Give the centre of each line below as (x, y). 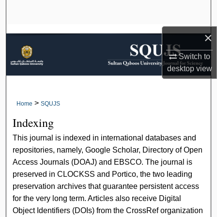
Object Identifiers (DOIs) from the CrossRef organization (108, 211)
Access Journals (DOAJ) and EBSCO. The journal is (103, 162)
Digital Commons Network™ (112, 108)
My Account (108, 59)
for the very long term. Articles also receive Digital (97, 199)
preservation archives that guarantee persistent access (106, 186)
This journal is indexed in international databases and (105, 138)
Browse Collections (108, 35)
